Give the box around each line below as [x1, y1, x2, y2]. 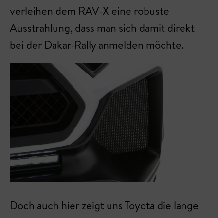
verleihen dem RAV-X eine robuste [10, 3, 169, 18]
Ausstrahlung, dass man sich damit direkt [10, 20, 195, 35]
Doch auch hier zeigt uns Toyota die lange [10, 198, 199, 213]
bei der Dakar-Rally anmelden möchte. [10, 37, 184, 52]
